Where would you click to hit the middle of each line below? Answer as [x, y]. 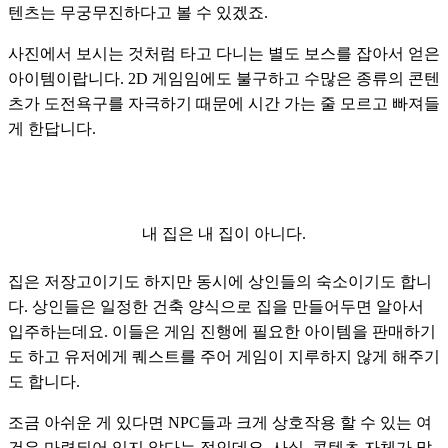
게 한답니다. [52, 128]
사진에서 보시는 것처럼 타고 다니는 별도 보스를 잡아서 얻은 [224, 53]
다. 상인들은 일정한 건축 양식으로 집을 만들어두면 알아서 [216, 306]
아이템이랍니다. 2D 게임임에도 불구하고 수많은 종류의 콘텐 [224, 78]
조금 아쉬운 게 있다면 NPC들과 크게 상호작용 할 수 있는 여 [220, 422]
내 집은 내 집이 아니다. [224, 233]
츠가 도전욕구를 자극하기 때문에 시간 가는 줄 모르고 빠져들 [224, 103]
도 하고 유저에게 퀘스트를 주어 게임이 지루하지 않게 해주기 [224, 356]
